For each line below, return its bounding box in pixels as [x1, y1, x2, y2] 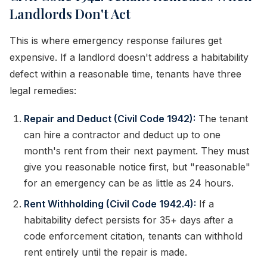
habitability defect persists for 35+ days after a [24, 214, 233, 226]
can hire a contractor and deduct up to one [24, 129, 221, 141]
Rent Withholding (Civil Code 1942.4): [24, 198, 196, 210]
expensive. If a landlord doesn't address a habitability [10, 51, 249, 63]
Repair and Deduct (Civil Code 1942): [24, 113, 195, 125]
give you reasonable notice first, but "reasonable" [24, 161, 250, 173]
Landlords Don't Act [10, 5, 131, 23]
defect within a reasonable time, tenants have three [10, 68, 241, 80]
